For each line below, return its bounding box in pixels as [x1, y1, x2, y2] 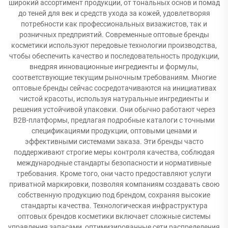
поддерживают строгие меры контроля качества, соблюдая [13, 148, 215, 156]
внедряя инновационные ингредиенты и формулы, [30, 63, 198, 71]
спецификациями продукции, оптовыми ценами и [31, 127, 197, 135]
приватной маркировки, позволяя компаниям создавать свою [9, 180, 219, 188]
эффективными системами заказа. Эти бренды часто [24, 137, 204, 146]
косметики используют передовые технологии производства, [11, 41, 217, 49]
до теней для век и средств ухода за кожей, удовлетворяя [18, 9, 210, 17]
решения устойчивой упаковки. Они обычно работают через [13, 105, 215, 113]
